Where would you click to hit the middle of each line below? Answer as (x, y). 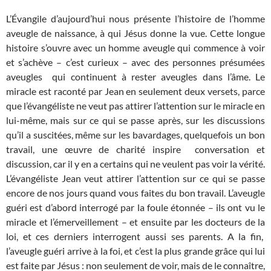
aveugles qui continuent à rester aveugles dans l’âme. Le (135, 77)
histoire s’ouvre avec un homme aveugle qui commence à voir (135, 48)
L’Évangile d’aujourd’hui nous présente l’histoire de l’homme (135, 19)
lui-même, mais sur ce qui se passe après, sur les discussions (135, 120)
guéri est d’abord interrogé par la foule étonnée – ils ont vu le (135, 207)
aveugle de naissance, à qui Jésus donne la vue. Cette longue (135, 33)
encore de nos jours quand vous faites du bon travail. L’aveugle (135, 193)
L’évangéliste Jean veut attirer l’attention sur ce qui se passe (135, 178)
